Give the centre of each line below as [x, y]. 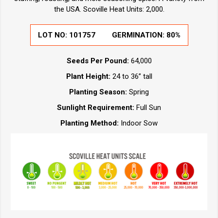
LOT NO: [53, 35]
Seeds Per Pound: [98, 61]
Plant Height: [88, 77]
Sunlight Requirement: [97, 108]
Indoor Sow [139, 123]
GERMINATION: [139, 35]
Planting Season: [98, 92]
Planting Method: [91, 123]
